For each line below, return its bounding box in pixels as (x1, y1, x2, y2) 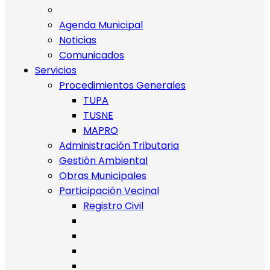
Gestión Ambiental (59, 154, 148, 168)
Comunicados (59, 48, 124, 62)
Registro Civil (83, 199, 143, 213)
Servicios (35, 63, 77, 77)
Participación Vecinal (59, 184, 159, 198)
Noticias (59, 33, 96, 47)
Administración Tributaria (59, 139, 179, 152)
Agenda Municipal (59, 18, 143, 32)
